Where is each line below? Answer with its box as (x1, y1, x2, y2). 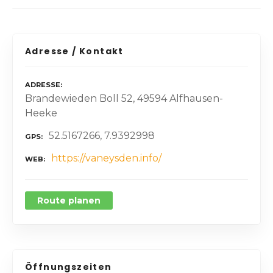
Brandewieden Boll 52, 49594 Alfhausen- (25, 93, 223, 105)
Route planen (37, 194, 101, 206)
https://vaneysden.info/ (51, 152, 161, 164)
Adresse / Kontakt (25, 45, 124, 57)
